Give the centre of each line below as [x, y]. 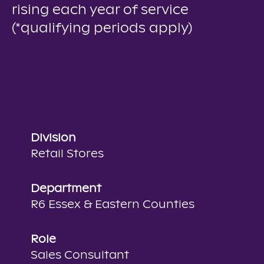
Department [66, 189]
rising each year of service [100, 10]
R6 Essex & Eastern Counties [113, 205]
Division [53, 138]
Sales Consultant [80, 256]
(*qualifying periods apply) [102, 29]
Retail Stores [67, 154]
